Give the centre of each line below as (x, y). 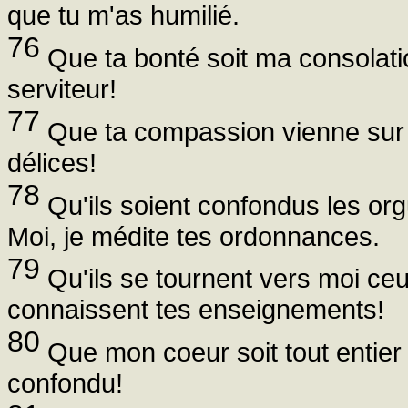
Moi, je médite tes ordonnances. (194, 236)
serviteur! (62, 89)
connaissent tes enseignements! (196, 310)
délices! (52, 162)
